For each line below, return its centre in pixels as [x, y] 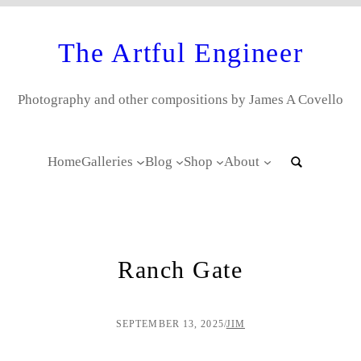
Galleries [108, 162]
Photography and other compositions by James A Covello [180, 100]
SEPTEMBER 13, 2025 [170, 324]
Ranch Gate [180, 270]
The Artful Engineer [180, 53]
